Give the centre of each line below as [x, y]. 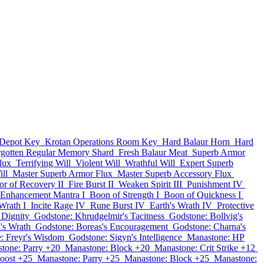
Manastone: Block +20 [107, 248]
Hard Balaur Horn [196, 142]
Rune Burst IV [118, 205]
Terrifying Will [43, 163]
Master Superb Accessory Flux [174, 174]
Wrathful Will [150, 163]
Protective [235, 205]
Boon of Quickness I [202, 195]
